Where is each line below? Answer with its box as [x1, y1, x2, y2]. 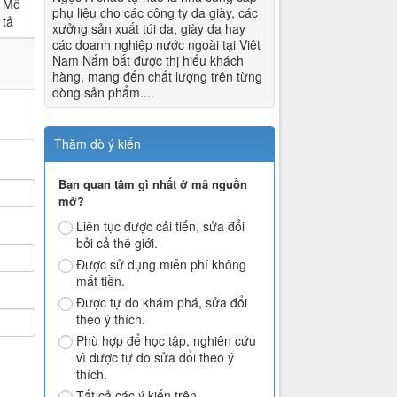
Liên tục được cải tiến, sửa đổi [76, 216, 245, 235]
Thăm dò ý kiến [54, 134, 142, 152]
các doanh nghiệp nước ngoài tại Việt [52, 35, 261, 53]
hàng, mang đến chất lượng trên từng [52, 66, 263, 85]
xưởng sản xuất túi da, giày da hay [52, 19, 246, 37]
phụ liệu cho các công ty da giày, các [52, 3, 259, 21]
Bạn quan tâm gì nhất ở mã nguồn [58, 175, 248, 192]
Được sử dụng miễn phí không [76, 254, 247, 273]
